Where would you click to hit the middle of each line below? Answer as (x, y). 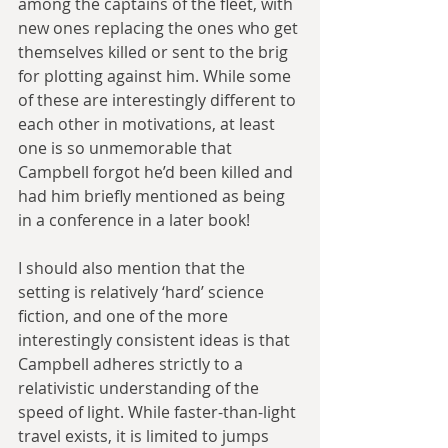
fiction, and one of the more (125, 315)
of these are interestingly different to (159, 99)
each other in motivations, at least (148, 123)
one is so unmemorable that (127, 147)
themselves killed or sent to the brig (155, 51)
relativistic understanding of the (140, 387)
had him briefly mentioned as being (153, 195)
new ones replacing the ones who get (160, 27)
